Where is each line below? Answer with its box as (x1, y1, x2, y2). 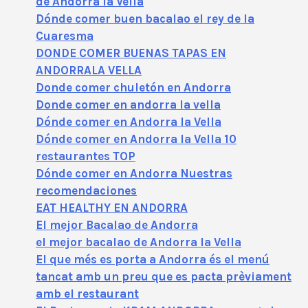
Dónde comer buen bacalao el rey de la (36, 11, 254, 25)
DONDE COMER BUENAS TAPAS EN (36, 45, 226, 60)
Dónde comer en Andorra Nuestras (36, 166, 232, 180)
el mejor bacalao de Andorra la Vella (36, 234, 241, 249)
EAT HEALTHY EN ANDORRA (36, 200, 188, 214)
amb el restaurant (36, 286, 139, 300)
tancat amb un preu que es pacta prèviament (36, 269, 291, 283)
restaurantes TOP (36, 148, 135, 163)
